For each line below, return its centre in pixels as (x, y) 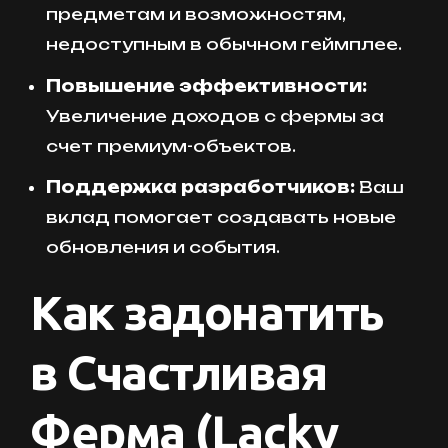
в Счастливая (178, 371)
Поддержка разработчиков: (200, 186)
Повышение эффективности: (206, 85)
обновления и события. (163, 246)
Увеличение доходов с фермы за (215, 115)
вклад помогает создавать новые (221, 216)
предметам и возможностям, (195, 14)
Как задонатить (207, 311)
